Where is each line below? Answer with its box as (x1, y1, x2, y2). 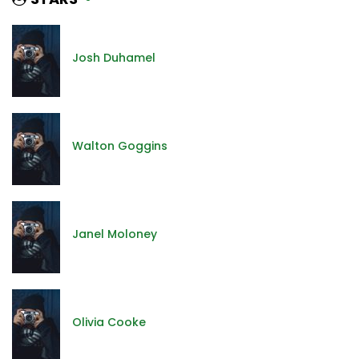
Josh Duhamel (72, 49, 155, 66)
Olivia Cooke (72, 313, 146, 330)
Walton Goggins (72, 137, 167, 154)
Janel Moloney (72, 225, 157, 242)
